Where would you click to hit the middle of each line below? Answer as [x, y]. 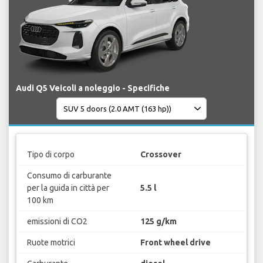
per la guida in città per [68, 188]
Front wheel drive [176, 242]
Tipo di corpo [50, 154]
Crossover [161, 154]
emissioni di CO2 [57, 221]
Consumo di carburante [69, 175]
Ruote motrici [51, 242]
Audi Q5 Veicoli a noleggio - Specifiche [93, 88]
